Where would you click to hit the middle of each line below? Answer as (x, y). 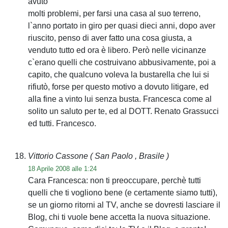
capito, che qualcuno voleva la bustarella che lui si (119, 74)
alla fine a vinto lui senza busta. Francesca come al (120, 99)
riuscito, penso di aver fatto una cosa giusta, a (110, 38)
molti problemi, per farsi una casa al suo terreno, (114, 13)
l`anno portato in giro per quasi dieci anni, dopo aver (122, 25)
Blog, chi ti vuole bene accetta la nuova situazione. (119, 217)
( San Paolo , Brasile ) (130, 156)
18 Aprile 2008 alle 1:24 (62, 168)
